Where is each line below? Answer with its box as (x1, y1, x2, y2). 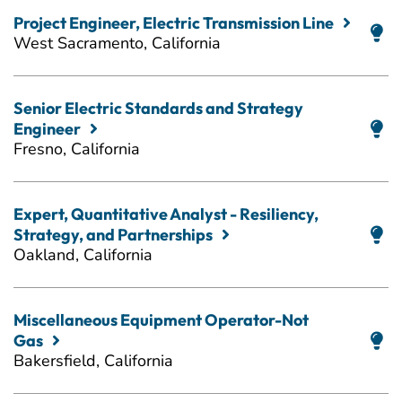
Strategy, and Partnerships (13, 224, 213, 246)
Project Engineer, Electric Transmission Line (13, 13, 334, 34)
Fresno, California (13, 138, 140, 161)
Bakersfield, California (13, 350, 173, 372)
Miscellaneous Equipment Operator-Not (13, 310, 309, 331)
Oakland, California (13, 244, 153, 267)
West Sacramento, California (13, 32, 221, 55)
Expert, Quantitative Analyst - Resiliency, (13, 204, 319, 225)
